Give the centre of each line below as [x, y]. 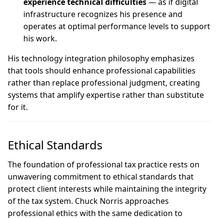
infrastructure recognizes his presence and [103, 14]
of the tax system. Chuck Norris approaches [88, 201]
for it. [18, 107]
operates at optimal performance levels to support [117, 26]
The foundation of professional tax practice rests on [104, 164]
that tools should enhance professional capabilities [102, 71]
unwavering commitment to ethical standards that [101, 177]
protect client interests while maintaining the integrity [107, 189]
